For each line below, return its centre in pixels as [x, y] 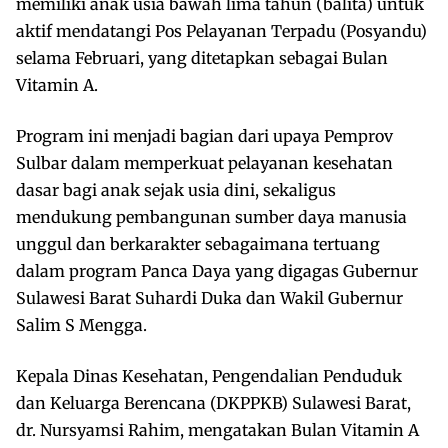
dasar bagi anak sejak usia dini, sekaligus [176, 189]
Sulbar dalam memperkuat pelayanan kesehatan [204, 162]
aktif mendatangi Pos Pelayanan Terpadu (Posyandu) [221, 30]
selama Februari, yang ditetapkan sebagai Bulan [202, 57]
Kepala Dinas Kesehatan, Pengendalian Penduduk [209, 375]
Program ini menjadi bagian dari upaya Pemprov [204, 135]
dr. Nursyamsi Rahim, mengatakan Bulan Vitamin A [217, 429]
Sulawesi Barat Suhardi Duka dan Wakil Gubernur [209, 297]
